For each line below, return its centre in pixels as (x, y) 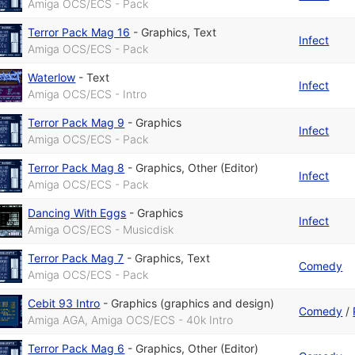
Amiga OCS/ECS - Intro (88, 94)
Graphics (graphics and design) (193, 303)
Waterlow (52, 78)
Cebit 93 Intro (64, 303)
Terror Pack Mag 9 (76, 123)
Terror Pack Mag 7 (76, 258)
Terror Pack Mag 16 (79, 32)
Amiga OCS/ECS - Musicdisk (101, 230)
